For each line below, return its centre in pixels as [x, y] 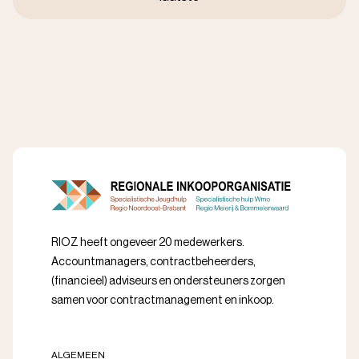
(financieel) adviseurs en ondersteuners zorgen [168, 282]
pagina [178, 20]
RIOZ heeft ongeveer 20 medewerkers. [148, 243]
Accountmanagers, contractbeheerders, [153, 262]
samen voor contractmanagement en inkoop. [163, 301]
